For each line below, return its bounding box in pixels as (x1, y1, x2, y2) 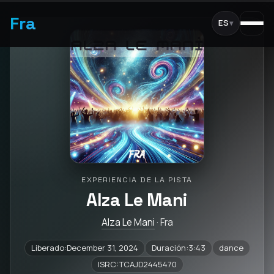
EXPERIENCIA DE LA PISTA (81, 175, 193, 185)
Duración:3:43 (151, 242, 206, 253)
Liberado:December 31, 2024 (31, 242, 138, 253)
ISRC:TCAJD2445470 (97, 259, 177, 270)
